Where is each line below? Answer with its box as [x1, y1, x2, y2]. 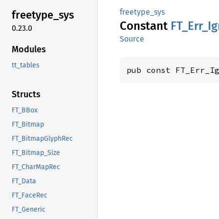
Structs [12, 88, 41, 100]
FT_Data [12, 176, 36, 185]
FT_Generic [12, 205, 45, 214]
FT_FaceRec [12, 191, 47, 199]
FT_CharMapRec [12, 162, 60, 171]
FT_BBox [12, 106, 38, 114]
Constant [120, 19, 171, 33]
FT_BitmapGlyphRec [12, 134, 73, 143]
